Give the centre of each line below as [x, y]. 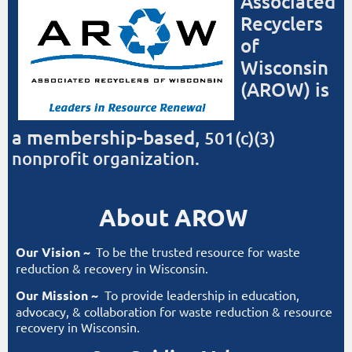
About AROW [176, 218]
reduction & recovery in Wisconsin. [114, 268]
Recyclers [282, 24]
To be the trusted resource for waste [196, 252]
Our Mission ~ [59, 295]
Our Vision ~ [53, 252]
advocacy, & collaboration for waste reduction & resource [174, 312]
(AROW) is [285, 90]
